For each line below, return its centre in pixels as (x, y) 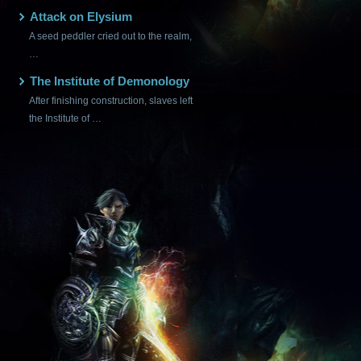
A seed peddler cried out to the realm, (110, 36)
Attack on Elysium (81, 17)
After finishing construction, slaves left (111, 101)
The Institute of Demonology (110, 81)
